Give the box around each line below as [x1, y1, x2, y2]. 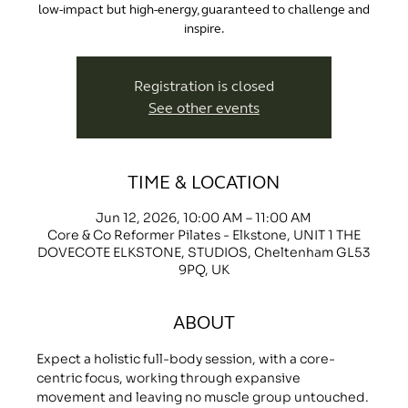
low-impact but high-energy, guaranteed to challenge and [37, 2, 370, 18]
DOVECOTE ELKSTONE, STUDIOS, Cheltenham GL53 [36, 244, 371, 261]
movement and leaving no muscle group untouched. [36, 389, 369, 406]
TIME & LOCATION [127, 171, 280, 195]
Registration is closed [133, 77, 274, 96]
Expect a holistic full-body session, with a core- [36, 351, 335, 368]
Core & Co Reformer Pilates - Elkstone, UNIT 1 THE [46, 227, 361, 244]
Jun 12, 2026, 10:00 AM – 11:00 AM [96, 209, 312, 227]
